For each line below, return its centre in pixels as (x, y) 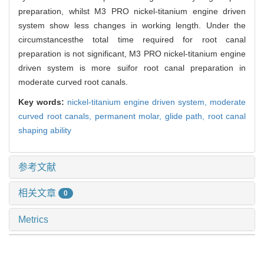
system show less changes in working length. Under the (132, 25)
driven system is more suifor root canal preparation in (132, 67)
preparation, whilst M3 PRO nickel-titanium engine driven (132, 11)
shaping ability (45, 130)
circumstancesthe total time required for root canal (132, 39)
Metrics (33, 220)
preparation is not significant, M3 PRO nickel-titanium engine (132, 53)
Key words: (43, 102)
